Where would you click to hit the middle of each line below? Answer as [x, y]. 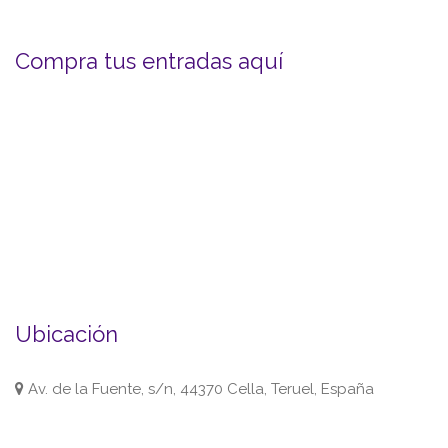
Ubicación [66, 334]
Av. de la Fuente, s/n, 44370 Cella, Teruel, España [199, 389]
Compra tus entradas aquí [149, 61]
